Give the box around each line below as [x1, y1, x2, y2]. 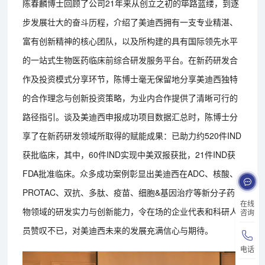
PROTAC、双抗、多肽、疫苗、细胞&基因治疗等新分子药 [22, 186, 235, 198]
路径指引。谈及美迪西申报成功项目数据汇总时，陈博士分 [22, 110, 238, 122]
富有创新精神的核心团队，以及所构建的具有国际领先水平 [22, 34, 238, 47]
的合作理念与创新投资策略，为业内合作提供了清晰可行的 [22, 91, 238, 104]
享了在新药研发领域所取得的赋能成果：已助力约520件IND [22, 129, 242, 141]
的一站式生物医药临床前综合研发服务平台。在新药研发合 [22, 53, 238, 66]
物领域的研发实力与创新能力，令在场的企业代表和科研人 [22, 205, 238, 217]
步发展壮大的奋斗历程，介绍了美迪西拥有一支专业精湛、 [22, 15, 238, 28]
